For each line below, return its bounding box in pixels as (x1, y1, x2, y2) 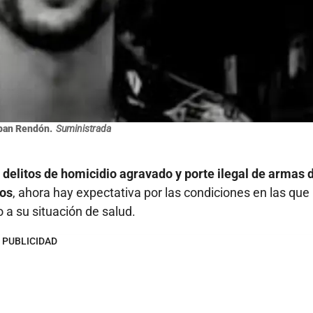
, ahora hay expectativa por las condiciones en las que (13, 185, 310, 201)
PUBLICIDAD (1, 235, 57, 247)
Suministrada (55, 123, 111, 135)
